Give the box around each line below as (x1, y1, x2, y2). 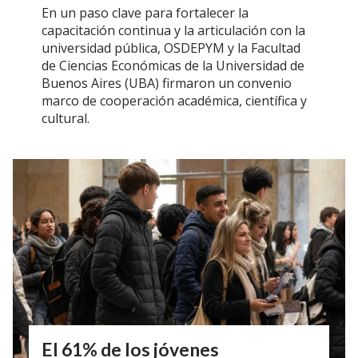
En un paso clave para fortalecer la (42, 4, 249, 22)
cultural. (42, 109, 89, 128)
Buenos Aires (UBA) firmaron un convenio (42, 74, 292, 93)
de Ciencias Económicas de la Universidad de (42, 57, 304, 75)
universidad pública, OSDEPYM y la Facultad (42, 39, 300, 58)
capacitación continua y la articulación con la (42, 22, 305, 40)
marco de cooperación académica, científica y (42, 92, 307, 110)
